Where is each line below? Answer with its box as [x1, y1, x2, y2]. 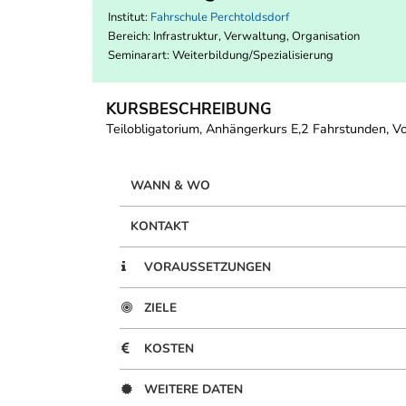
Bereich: [108, 28, 153, 45]
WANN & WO [130, 177, 210, 195]
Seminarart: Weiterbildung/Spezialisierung [108, 47, 333, 64]
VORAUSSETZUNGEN [144, 258, 271, 276]
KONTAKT [130, 217, 188, 236]
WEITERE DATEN [144, 381, 243, 399]
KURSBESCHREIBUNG [106, 99, 272, 121]
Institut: [108, 9, 150, 26]
